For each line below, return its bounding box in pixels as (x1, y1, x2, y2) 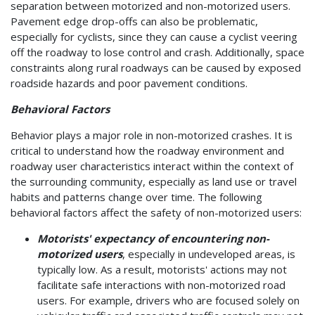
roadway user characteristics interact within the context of (11, 158, 293, 173)
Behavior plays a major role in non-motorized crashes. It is (11, 127, 292, 142)
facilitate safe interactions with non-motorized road (37, 277, 285, 292)
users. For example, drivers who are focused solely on (37, 292, 300, 307)
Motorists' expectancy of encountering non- (37, 231, 269, 245)
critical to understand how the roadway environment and (11, 143, 284, 157)
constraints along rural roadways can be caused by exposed (11, 60, 301, 75)
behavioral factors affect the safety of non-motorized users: (11, 205, 302, 219)
